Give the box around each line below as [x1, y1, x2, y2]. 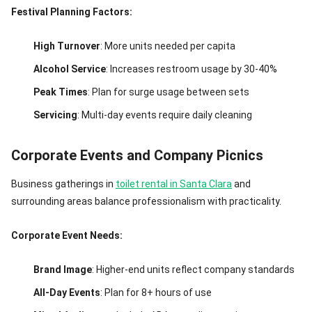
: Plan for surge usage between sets [88, 86, 249, 97]
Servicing [33, 109, 77, 120]
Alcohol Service [33, 63, 106, 75]
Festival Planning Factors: [11, 6, 132, 17]
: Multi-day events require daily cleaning [77, 109, 252, 120]
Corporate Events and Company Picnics [11, 147, 263, 164]
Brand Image [33, 264, 92, 275]
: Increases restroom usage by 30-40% [106, 63, 277, 75]
